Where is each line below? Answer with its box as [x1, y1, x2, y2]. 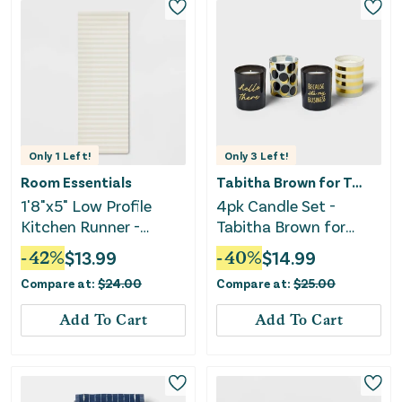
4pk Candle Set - [216, 196, 336, 216]
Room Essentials [21, 173, 132, 191]
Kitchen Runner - [21, 216, 140, 237]
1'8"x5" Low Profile [21, 196, 152, 216]
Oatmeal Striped [21, 237, 139, 258]
